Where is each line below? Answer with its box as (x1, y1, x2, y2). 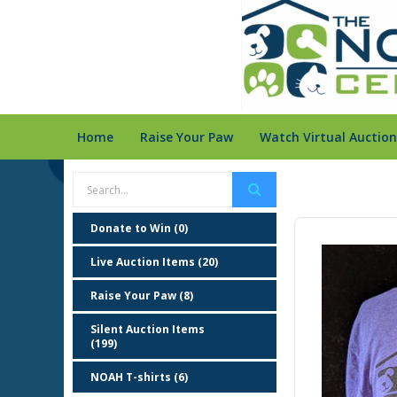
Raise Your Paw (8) (90, 288, 193, 303)
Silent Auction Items (90, 322, 205, 337)
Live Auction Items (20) (90, 254, 218, 269)
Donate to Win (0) (90, 221, 188, 236)
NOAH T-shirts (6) (90, 370, 188, 385)
